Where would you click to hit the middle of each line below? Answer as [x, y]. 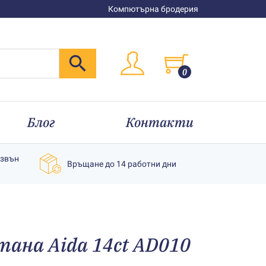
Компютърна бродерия [153, 9]
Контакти [160, 122]
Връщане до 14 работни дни [122, 164]
